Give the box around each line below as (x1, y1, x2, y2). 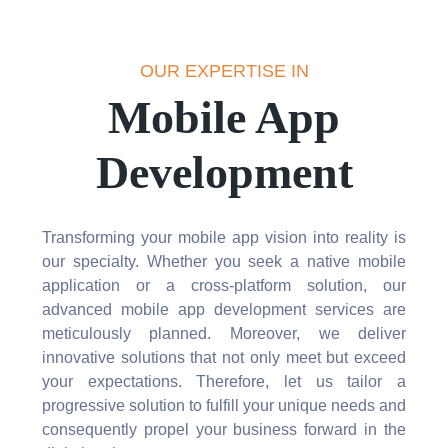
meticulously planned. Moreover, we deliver (41, 325, 407, 343)
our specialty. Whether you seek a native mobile (41, 253, 407, 271)
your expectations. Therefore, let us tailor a (41, 373, 407, 391)
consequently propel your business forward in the (41, 421, 407, 439)
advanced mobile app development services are (41, 301, 407, 319)
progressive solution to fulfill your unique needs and (41, 397, 407, 415)
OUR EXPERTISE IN (139, 61, 309, 82)
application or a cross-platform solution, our (41, 277, 407, 295)
